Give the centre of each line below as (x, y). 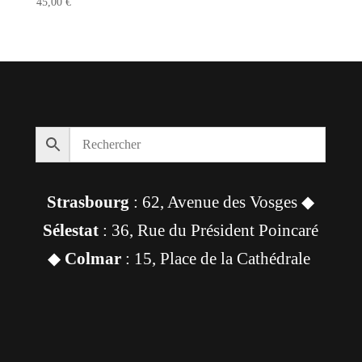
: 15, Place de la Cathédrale (217, 259)
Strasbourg (88, 202)
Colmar (93, 259)
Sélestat (71, 231)
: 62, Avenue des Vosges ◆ (222, 202)
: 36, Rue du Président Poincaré (209, 231)
